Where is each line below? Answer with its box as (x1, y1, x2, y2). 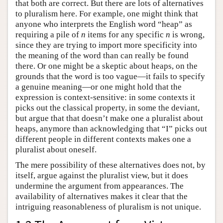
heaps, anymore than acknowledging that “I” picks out (15, 124, 207, 134)
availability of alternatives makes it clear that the (15, 192, 188, 202)
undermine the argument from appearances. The (15, 181, 184, 191)
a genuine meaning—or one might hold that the (15, 82, 182, 92)
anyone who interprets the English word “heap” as (15, 19, 192, 29)
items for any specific (86, 30, 166, 40)
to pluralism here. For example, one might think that (15, 9, 198, 19)
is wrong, (170, 30, 205, 40)
